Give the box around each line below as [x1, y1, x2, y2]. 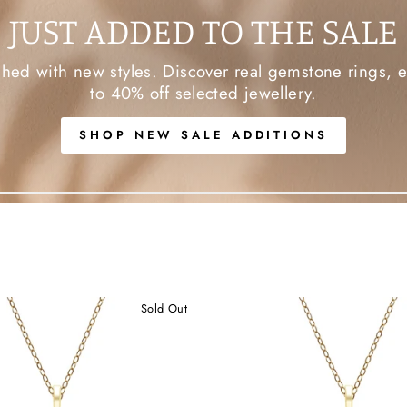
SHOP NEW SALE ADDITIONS [79, 125, 328, 144]
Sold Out [141, 300, 187, 318]
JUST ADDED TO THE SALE [9, 7, 398, 52]
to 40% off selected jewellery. [90, 80, 317, 105]
